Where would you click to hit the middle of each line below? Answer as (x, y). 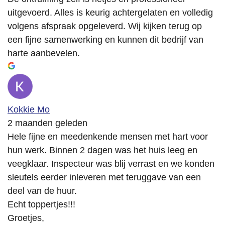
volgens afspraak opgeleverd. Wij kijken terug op (105, 26)
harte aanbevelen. (44, 53)
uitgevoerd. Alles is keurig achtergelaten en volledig (110, 13)
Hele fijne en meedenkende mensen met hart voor (108, 137)
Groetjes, (26, 218)
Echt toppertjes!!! (41, 205)
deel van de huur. (42, 191)
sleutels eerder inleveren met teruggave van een (104, 178)
